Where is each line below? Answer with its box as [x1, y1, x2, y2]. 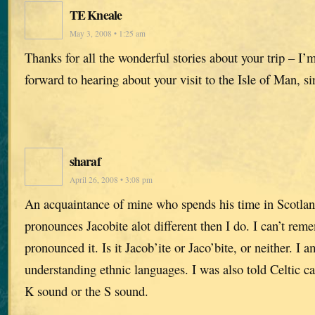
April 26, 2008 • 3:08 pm [70, 174, 153, 186]
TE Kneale [70, 6, 122, 25]
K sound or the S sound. [25, 282, 148, 300]
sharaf [70, 152, 101, 171]
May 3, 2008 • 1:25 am [70, 28, 146, 39]
